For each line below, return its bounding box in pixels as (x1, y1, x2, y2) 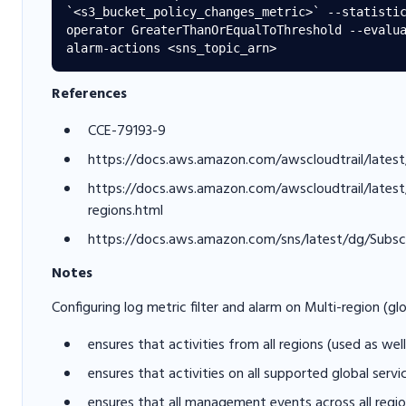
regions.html (88, 199, 163, 223)
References (52, 82, 127, 106)
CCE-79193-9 (88, 120, 166, 143)
